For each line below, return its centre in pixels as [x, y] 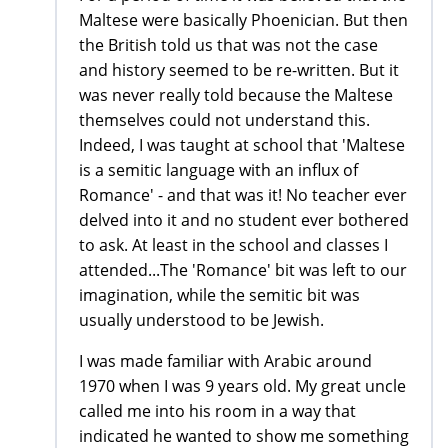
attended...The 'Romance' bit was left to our [243, 270]
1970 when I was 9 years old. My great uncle [242, 386]
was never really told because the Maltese [236, 95]
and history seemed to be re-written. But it [239, 70]
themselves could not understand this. [224, 120]
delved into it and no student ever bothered [244, 220]
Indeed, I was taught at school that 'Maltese [242, 145]
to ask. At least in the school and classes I [233, 245]
